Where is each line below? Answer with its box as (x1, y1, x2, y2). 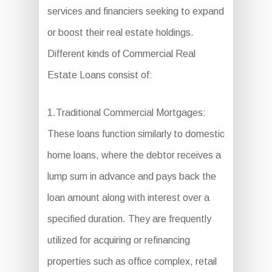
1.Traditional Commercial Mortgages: (47, 107, 206, 118)
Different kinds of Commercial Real (47, 49, 195, 59)
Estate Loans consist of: (47, 70, 152, 81)
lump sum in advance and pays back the (47, 171, 216, 182)
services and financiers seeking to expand (47, 6, 224, 17)
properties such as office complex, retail (47, 256, 217, 267)
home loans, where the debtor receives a (47, 150, 221, 161)
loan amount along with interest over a (47, 192, 209, 203)
